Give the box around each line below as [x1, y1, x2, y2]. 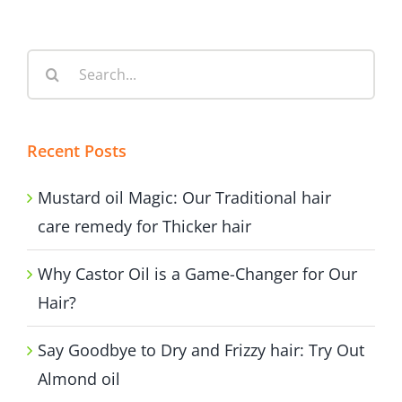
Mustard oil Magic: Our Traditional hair [38, 186, 331, 208]
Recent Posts [27, 139, 127, 162]
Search [26, 51, 77, 74]
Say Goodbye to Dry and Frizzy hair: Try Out [38, 338, 364, 361]
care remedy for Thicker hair [38, 214, 251, 237]
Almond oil [38, 367, 120, 389]
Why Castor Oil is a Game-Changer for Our [38, 262, 357, 284]
